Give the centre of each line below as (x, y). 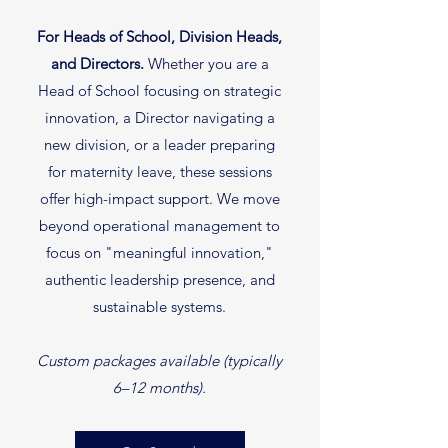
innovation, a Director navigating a (159, 117)
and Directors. (97, 63)
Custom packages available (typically (159, 360)
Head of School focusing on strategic (159, 90)
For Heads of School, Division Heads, (159, 36)
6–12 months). (159, 387)
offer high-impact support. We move (159, 198)
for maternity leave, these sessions (159, 171)
